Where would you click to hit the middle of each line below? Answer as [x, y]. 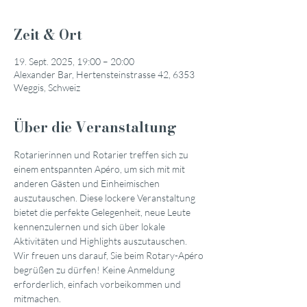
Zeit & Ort [48, 35]
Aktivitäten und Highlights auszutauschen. [100, 241]
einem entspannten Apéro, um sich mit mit [100, 169]
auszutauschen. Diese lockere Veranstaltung [106, 198]
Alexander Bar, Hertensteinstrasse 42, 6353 [104, 74]
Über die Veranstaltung [95, 127]
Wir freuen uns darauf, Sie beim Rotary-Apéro [110, 255]
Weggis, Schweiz [47, 87]
